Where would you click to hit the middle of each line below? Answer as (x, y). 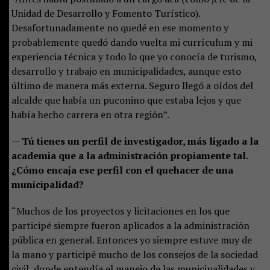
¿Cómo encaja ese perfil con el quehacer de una (122, 170)
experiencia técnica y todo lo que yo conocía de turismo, (134, 56)
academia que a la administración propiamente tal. (129, 155)
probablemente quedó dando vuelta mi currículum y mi (132, 42)
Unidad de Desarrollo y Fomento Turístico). (105, 13)
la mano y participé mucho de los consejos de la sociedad (134, 254)
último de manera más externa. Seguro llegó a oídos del (132, 85)
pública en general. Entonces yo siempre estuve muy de (131, 240)
